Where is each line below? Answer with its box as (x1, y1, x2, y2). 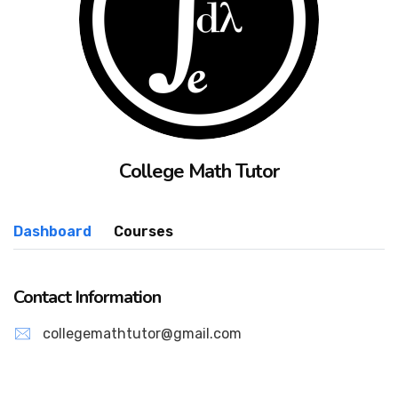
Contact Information (13, 285, 161, 309)
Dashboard (13, 223, 92, 240)
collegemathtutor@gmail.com (43, 325, 242, 342)
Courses (114, 223, 173, 240)
